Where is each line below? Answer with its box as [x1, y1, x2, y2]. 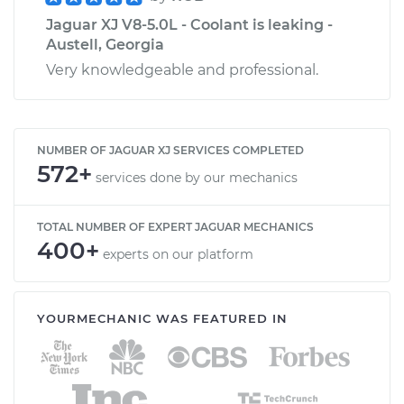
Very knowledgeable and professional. [46, 60, 318, 78]
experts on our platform [103, 245, 253, 262]
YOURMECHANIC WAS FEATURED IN [37, 310, 288, 326]
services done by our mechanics [96, 169, 298, 186]
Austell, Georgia [46, 35, 164, 53]
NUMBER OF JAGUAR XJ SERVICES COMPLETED [37, 142, 304, 157]
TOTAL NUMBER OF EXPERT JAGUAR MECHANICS [37, 219, 314, 234]
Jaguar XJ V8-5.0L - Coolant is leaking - [46, 15, 333, 33]
